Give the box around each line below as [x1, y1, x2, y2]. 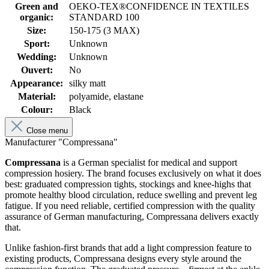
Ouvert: [20, 65, 53, 76]
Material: [17, 91, 56, 102]
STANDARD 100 [69, 12, 139, 23]
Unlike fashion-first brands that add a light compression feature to [5, 243, 252, 253]
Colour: [20, 104, 53, 115]
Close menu [24, 126, 68, 136]
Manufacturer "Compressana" [5, 137, 118, 148]
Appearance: [10, 78, 63, 89]
